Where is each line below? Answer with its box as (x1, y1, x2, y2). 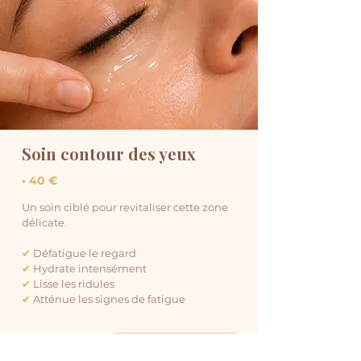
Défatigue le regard (31, 247, 136, 260)
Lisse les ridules (31, 277, 114, 291)
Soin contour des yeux (22, 143, 196, 165)
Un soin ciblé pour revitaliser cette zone (22, 201, 228, 214)
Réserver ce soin (133, 338, 215, 353)
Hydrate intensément (31, 262, 147, 276)
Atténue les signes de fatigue (33, 293, 185, 306)
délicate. (22, 216, 67, 230)
